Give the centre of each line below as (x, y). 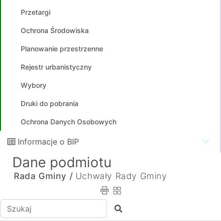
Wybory (34, 85)
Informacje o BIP (48, 142)
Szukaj (126, 208)
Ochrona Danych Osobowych (69, 122)
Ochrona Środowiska (55, 30)
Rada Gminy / (43, 176)
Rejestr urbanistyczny (56, 67)
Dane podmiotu (62, 162)
